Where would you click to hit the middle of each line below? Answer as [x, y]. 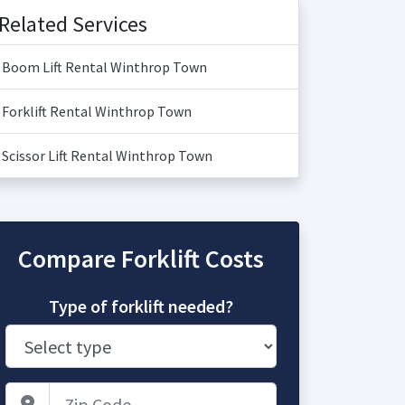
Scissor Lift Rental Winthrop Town [107, 155]
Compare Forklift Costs [141, 259]
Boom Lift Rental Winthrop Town [104, 67]
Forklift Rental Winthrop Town [97, 111]
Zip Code [167, 392]
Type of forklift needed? [141, 306]
